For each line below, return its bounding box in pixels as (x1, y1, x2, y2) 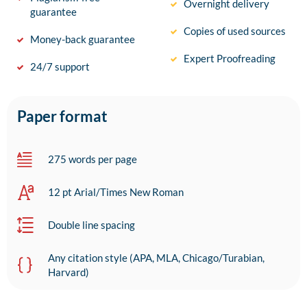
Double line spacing (48, 219, 135, 232)
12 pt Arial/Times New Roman (48, 186, 184, 199)
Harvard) (48, 266, 89, 279)
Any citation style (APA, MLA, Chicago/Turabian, (48, 251, 265, 265)
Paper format (17, 107, 108, 126)
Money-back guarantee (30, 33, 135, 46)
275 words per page (48, 153, 137, 166)
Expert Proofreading (184, 52, 275, 65)
